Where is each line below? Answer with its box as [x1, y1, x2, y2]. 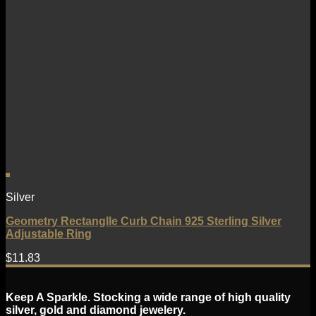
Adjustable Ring [6, 228, 92, 241]
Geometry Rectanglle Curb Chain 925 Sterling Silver [6, 215, 281, 228]
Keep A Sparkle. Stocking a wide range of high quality [6, 291, 291, 304]
